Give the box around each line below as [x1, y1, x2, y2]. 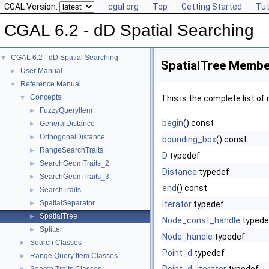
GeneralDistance [40, 119, 95, 128]
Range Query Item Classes [30, 252, 118, 260]
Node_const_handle [162, 216, 240, 225]
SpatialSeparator [40, 199, 95, 207]
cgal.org [108, 2, 139, 11]
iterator [162, 199, 192, 209]
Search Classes [30, 238, 82, 247]
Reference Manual [20, 80, 81, 88]
